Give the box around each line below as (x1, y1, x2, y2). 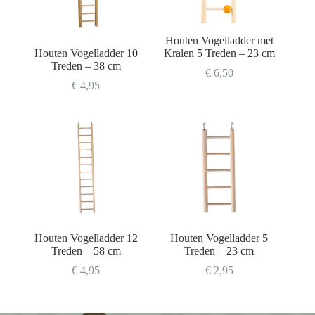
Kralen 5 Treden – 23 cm (163, 46, 275, 59)
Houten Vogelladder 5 (170, 232, 269, 245)
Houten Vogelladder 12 (34, 232, 138, 245)
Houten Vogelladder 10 (34, 46, 138, 59)
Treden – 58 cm (51, 245, 121, 257)
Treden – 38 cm (51, 59, 121, 72)
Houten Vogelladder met (165, 34, 274, 46)
